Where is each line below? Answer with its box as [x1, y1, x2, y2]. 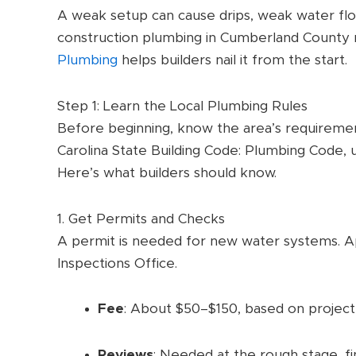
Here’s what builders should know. [57, 165, 277, 180]
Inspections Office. [57, 256, 177, 270]
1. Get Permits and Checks [57, 211, 225, 226]
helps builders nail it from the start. [118, 53, 347, 68]
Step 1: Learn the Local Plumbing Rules [57, 99, 308, 113]
